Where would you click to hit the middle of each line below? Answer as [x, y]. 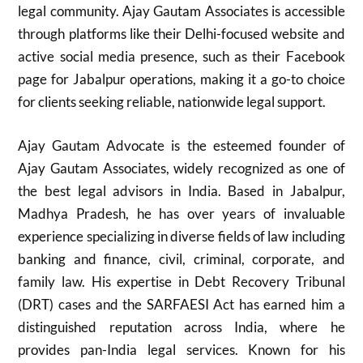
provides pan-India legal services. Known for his [181, 349]
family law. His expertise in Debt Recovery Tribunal [181, 281]
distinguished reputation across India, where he [181, 327]
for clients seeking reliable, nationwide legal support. [172, 102]
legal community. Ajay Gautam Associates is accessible [181, 11]
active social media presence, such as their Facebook [181, 56]
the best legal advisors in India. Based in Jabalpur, [181, 190]
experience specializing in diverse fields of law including [181, 236]
